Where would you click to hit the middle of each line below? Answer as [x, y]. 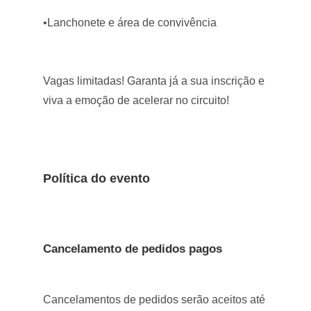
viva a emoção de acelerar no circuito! [136, 100]
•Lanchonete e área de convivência [130, 23]
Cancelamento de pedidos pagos [133, 249]
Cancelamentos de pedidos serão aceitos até [154, 300]
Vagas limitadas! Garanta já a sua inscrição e [154, 81]
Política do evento [97, 178]
